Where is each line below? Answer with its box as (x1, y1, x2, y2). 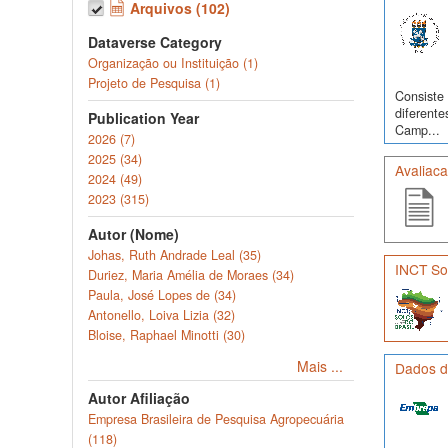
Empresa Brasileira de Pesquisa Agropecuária (88, 410, 344, 428)
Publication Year (88, 108, 199, 128)
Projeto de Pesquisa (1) (88, 74, 220, 92)
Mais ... (297, 356, 343, 376)
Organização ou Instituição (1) (88, 54, 258, 72)
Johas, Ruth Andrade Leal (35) (88, 246, 261, 264)
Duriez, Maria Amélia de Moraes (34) (88, 266, 294, 284)
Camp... (394, 121, 440, 140)
